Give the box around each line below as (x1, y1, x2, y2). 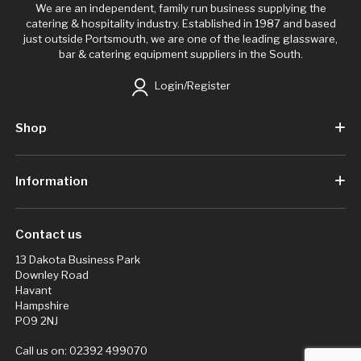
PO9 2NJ (15, 313, 58, 327)
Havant (15, 283, 52, 297)
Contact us (15, 226, 82, 242)
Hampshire (15, 298, 69, 312)
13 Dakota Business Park (15, 252, 140, 266)
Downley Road (15, 268, 89, 281)
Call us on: (15, 344, 69, 358)
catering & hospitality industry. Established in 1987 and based (25, 16, 336, 30)
